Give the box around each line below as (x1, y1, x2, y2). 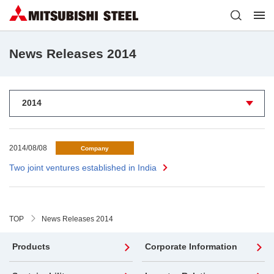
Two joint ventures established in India (9, 162, 157, 172)
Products (12, 242, 50, 252)
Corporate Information (144, 242, 237, 252)
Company (81, 144, 109, 152)
